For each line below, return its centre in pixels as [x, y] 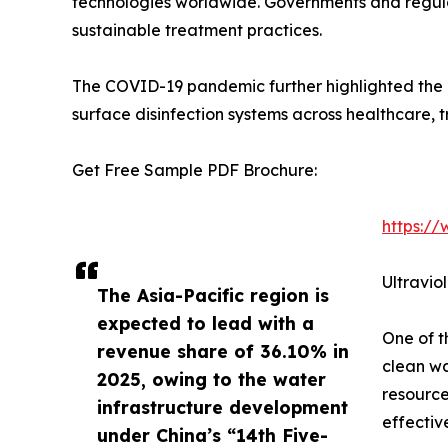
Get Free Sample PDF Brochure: [194, 169]
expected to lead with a [205, 322]
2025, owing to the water [211, 378]
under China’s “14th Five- [212, 434]
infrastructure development [222, 406]
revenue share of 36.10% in [223, 350]
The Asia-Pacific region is [213, 294]
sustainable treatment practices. [197, 29]
